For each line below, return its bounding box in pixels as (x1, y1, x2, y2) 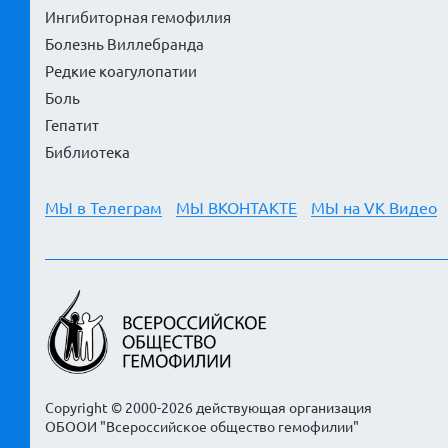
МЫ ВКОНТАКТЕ (176, 199, 297, 218)
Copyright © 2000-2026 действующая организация (45, 400, 372, 417)
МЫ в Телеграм (45, 199, 162, 218)
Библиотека (45, 144, 130, 162)
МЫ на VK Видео (311, 199, 437, 218)
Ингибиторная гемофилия (45, 9, 231, 27)
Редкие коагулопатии (45, 63, 197, 81)
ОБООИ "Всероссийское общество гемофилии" (45, 419, 359, 436)
